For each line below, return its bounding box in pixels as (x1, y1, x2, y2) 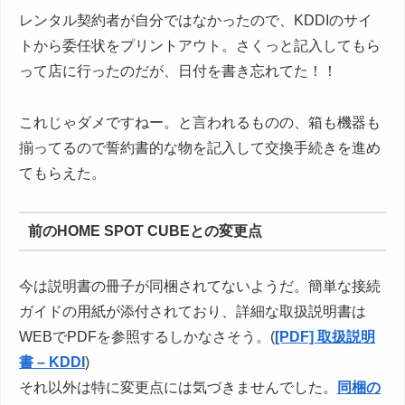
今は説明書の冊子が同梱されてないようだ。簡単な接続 (19, 278, 381, 295)
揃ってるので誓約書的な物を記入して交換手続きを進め (19, 139, 381, 155)
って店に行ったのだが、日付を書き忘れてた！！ (19, 62, 337, 79)
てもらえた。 (19, 165, 106, 181)
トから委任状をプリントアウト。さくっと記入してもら (19, 37, 381, 53)
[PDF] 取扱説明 (275, 329, 375, 345)
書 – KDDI (19, 354, 85, 371)
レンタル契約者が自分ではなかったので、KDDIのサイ (19, 12, 372, 28)
